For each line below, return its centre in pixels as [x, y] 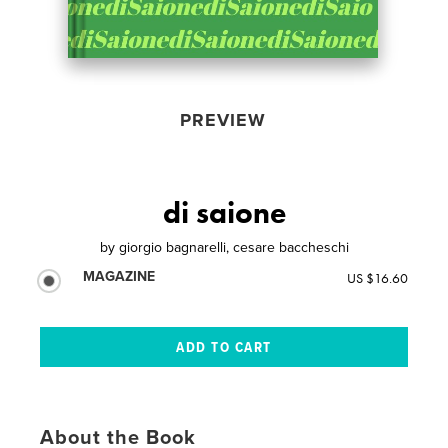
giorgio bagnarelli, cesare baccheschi [233, 247]
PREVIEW [222, 119]
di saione [224, 212]
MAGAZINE [119, 276]
